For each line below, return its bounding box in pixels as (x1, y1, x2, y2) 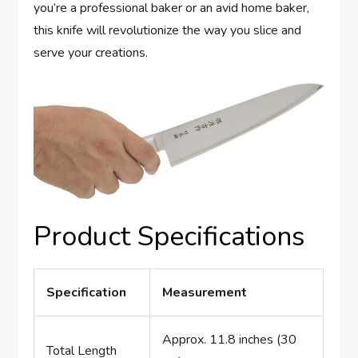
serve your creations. (34, 43, 149, 62)
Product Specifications (34, 217, 305, 255)
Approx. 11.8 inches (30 (162, 330, 297, 348)
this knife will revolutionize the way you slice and (34, 21, 302, 39)
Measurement (162, 283, 248, 301)
